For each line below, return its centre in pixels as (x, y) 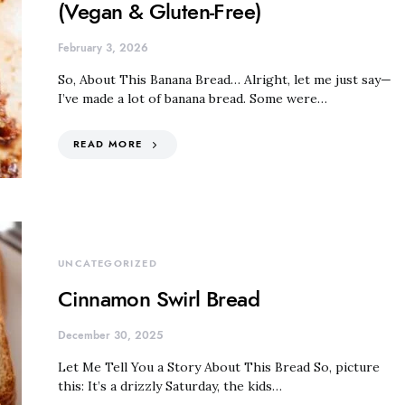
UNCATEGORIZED (108, 263)
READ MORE (108, 144)
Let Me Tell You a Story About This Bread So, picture (219, 367)
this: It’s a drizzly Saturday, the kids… (170, 386)
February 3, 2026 (103, 47)
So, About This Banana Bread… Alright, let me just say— (225, 79)
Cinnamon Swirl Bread (159, 298)
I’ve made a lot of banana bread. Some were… (193, 98)
